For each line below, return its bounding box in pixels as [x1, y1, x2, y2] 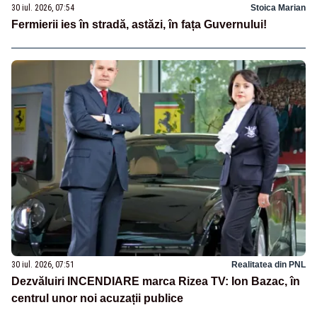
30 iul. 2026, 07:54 [11, 3, 74, 13]
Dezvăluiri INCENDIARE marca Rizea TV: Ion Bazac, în [11, 275, 300, 288]
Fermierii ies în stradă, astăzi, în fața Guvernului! [11, 18, 267, 31]
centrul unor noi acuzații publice [11, 292, 183, 305]
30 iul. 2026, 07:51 [11, 260, 74, 270]
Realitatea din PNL [231, 260, 306, 270]
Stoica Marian [250, 3, 306, 13]
